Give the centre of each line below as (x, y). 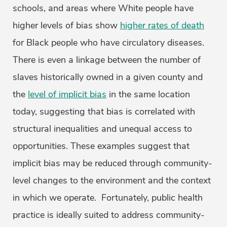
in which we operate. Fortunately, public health (108, 198)
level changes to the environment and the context (112, 181)
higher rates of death (162, 26)
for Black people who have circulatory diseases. (108, 43)
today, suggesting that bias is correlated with (104, 112)
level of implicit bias (67, 94)
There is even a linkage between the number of (107, 60)
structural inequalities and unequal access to (102, 129)
